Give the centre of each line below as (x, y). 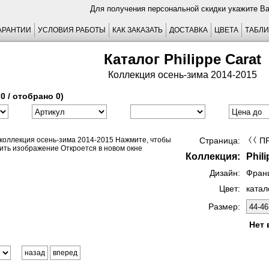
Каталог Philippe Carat (183, 59)
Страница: (220, 141)
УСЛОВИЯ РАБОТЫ (71, 30)
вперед (65, 253)
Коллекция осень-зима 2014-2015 (183, 75)
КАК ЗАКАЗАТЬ (137, 30)
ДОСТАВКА (188, 30)
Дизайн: (225, 173)
